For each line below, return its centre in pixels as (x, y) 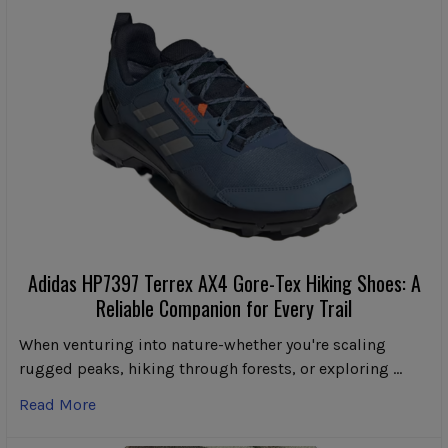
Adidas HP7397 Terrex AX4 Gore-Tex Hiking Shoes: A (224, 282)
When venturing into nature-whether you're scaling (202, 344)
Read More (57, 404)
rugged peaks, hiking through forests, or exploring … (210, 368)
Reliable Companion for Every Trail (224, 307)
